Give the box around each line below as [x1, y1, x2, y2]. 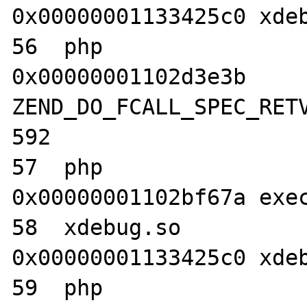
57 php [12, 155, 103, 180]
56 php [12, 34, 103, 59]
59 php [12, 275, 103, 300]
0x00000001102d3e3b [12, 64, 247, 89]
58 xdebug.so [12, 215, 182, 240]
